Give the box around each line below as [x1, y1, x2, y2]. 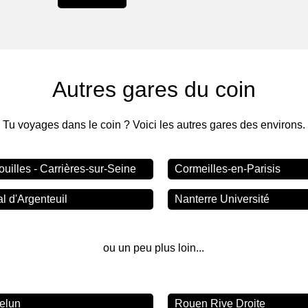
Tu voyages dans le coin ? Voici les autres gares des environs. [2, 118, 305, 131]
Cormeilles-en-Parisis [175, 162, 281, 175]
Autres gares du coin [52, 76, 256, 102]
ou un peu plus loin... [103, 241, 205, 254]
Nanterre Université [175, 192, 270, 205]
